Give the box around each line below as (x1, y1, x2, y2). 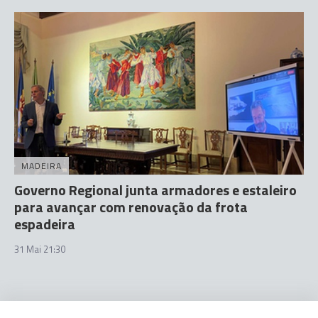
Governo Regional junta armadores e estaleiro (14, 179, 297, 201)
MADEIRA (21, 159, 62, 172)
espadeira (14, 213, 75, 235)
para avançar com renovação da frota (14, 196, 248, 218)
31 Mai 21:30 (14, 242, 65, 256)
